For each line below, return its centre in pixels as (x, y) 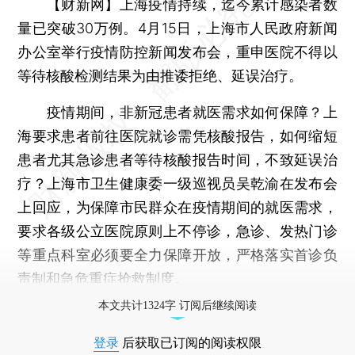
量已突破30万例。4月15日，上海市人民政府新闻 (177, 28)
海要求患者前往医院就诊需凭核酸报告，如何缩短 (177, 136)
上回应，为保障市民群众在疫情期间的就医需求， (177, 207)
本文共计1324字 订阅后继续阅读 (177, 305)
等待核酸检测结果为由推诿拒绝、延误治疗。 (160, 75)
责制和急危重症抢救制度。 (103, 278)
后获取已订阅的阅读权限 (190, 342)
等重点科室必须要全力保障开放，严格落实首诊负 (177, 254)
